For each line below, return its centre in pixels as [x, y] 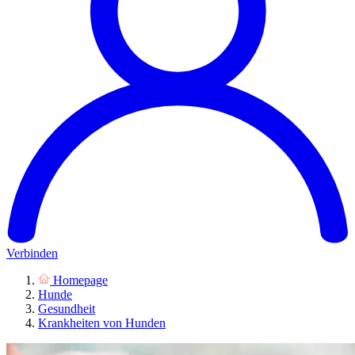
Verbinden [32, 253]
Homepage [80, 280]
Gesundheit [67, 308]
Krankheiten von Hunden [102, 323]
